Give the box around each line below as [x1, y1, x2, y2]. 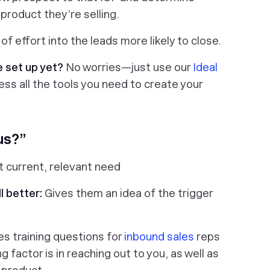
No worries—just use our [63, 61, 193, 74]
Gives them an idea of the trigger [45, 187, 213, 199]
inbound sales [124, 230, 194, 243]
